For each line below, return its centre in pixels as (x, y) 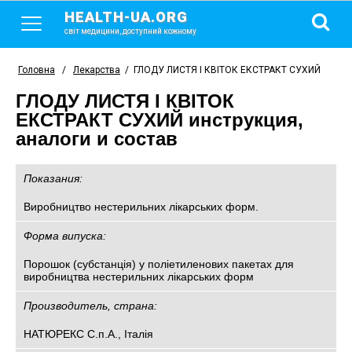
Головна (37, 70)
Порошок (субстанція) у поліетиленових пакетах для (159, 264)
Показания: (53, 178)
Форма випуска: (65, 236)
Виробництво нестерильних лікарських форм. (141, 207)
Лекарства (97, 70)
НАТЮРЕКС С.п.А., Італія (88, 334)
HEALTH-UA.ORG (126, 17)
